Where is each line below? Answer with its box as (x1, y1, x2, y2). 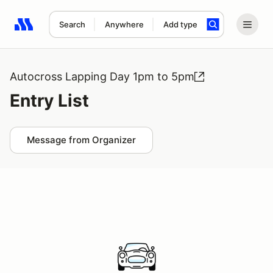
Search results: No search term (14, 25, 156, 37)
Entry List (10, 90, 89, 111)
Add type (163, 19, 197, 29)
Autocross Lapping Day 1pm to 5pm (10, 70, 194, 83)
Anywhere (104, 19, 144, 29)
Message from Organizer (27, 134, 136, 146)
